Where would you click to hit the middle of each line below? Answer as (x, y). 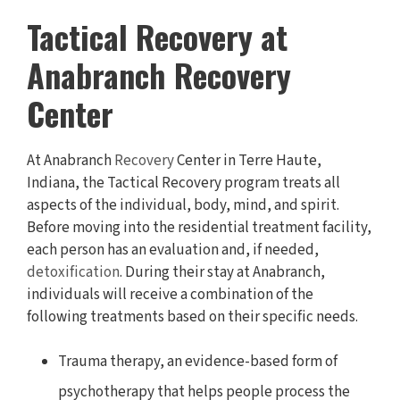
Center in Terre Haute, (248, 161)
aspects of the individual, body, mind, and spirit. (183, 206)
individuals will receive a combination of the (170, 295)
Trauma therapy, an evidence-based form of (198, 362)
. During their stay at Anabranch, (222, 273)
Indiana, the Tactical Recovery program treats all (183, 183)
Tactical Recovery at (157, 37)
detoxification (73, 273)
